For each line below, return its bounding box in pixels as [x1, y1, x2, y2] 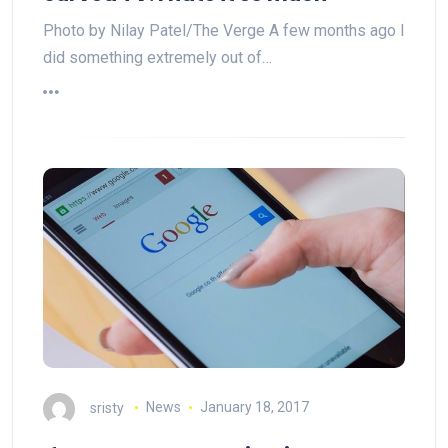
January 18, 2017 [199, 399, 309, 416]
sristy [90, 399, 124, 416]
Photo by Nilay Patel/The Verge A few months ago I [43, 20, 405, 40]
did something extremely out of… [43, 47, 272, 67]
